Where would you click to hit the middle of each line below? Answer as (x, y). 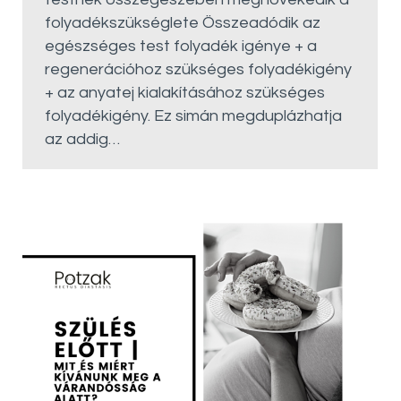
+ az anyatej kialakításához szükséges (185, 93)
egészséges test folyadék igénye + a (181, 46)
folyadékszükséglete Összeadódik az (183, 23)
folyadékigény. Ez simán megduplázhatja (193, 116)
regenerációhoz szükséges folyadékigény (198, 69)
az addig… (82, 139)
